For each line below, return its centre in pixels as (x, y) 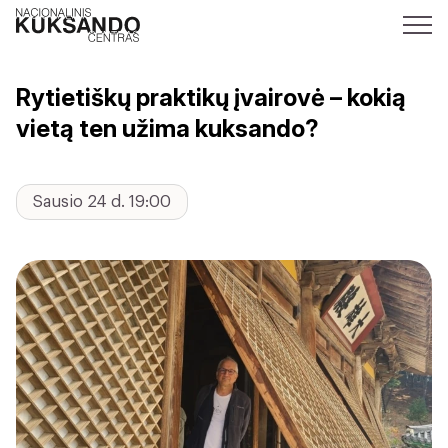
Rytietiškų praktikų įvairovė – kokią (211, 97)
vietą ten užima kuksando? (167, 128)
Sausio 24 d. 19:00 (102, 202)
